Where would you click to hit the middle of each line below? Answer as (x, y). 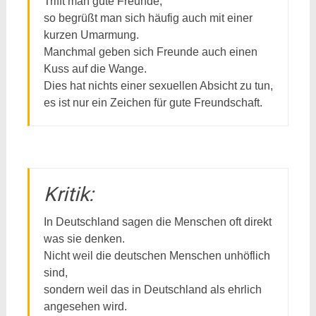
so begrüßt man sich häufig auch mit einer (148, 18)
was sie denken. (84, 239)
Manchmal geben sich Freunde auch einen (150, 52)
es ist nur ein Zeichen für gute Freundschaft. (153, 103)
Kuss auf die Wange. (95, 69)
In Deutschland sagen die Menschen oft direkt (157, 222)
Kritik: (68, 194)
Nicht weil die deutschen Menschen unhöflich (157, 256)
